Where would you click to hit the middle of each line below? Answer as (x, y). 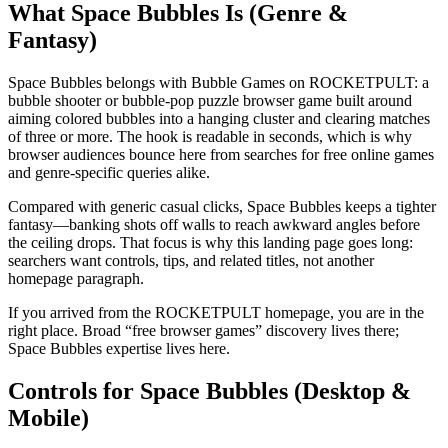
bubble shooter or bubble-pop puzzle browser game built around (210, 100)
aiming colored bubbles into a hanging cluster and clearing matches (219, 118)
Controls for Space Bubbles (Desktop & (209, 390)
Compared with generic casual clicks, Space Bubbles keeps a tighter (222, 206)
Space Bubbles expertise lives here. (119, 348)
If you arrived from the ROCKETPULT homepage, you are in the (216, 312)
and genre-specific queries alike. (109, 172)
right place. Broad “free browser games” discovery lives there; (203, 330)
